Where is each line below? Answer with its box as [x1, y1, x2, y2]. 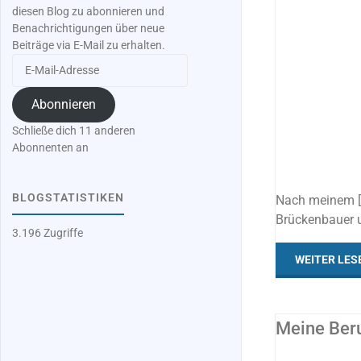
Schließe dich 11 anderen [12, 124, 136, 139]
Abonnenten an [12, 141, 89, 156]
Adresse [11, 89, 52, 103]
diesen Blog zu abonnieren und [12, 5, 165, 19]
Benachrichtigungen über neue [12, 22, 165, 36]
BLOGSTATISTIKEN [12, 190, 125, 205]
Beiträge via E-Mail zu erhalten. [12, 39, 166, 53]
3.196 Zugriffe [12, 226, 84, 241]
